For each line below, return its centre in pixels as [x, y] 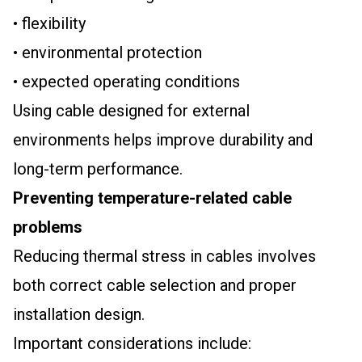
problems [48, 227]
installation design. [79, 314]
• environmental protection [107, 53]
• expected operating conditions [126, 82]
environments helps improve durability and [163, 140]
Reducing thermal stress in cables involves [164, 256]
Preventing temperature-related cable [152, 198]
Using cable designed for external [131, 111]
